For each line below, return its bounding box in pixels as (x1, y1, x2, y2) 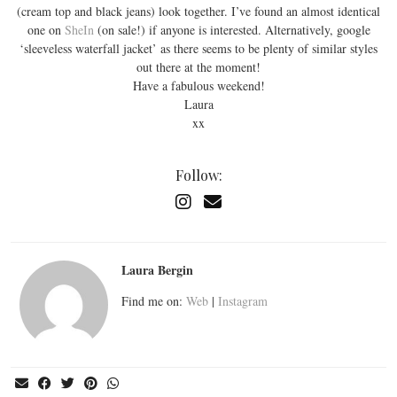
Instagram (218, 292, 268, 309)
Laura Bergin (121, 260, 193, 279)
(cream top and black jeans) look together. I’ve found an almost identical (17, 2, 380, 19)
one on (27, 20, 65, 38)
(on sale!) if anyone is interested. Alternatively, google (97, 20, 370, 38)
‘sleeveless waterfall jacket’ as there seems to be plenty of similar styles (19, 39, 378, 57)
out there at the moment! (136, 58, 261, 75)
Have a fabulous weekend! (132, 76, 265, 94)
